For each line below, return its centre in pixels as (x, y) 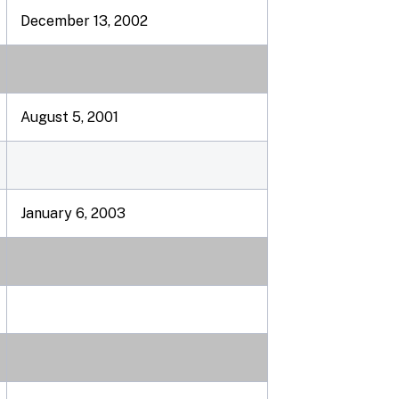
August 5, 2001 (69, 117)
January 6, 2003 (73, 213)
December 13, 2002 (84, 21)
